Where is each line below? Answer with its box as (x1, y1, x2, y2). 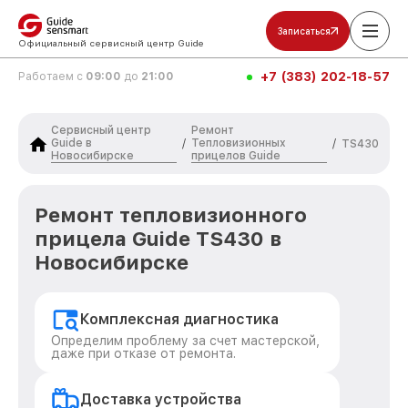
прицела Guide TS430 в (35, 227, 281, 250)
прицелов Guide (190, 149, 280, 162)
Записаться (278, 25, 331, 36)
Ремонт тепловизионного (35, 203, 307, 227)
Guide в (51, 137, 92, 149)
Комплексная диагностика (80, 311, 279, 328)
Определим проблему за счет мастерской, (51, 333, 320, 348)
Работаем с (18, 70, 86, 83)
